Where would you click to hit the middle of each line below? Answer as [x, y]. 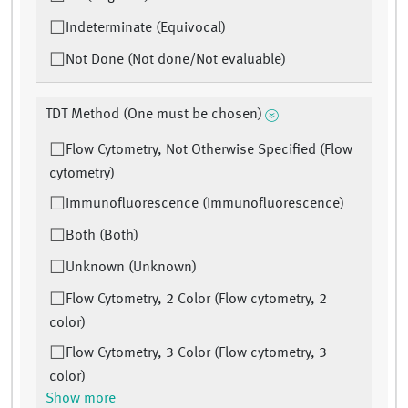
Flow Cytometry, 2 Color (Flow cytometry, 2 [196, 300]
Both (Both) [102, 236]
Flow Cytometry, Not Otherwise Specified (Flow [209, 151]
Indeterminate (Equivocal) [146, 29]
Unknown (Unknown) [131, 268]
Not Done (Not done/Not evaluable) [176, 61]
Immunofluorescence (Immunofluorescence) [205, 204]
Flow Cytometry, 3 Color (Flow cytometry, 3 [196, 354]
